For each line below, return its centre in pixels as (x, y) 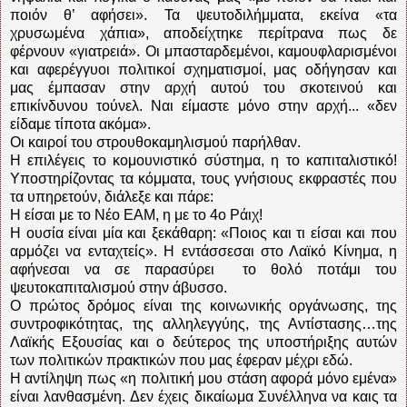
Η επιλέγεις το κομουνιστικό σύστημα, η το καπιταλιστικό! (203, 160)
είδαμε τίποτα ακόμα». (80, 124)
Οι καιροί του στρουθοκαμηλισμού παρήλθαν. (155, 142)
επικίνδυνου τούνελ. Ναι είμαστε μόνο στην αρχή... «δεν (203, 105)
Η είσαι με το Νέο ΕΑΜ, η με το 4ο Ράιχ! (136, 214)
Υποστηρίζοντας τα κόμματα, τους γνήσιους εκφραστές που (203, 178)
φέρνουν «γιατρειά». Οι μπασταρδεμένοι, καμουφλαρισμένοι (203, 51)
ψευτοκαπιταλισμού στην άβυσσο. (119, 287)
